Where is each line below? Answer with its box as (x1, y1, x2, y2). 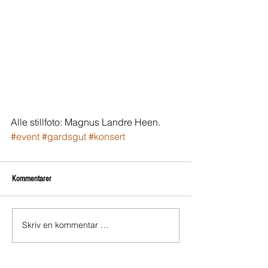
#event (11, 130, 39, 142)
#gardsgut (42, 130, 86, 142)
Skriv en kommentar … (22, 220, 109, 231)
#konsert (89, 130, 125, 142)
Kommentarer (12, 173, 51, 184)
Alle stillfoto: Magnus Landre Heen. (11, 115, 160, 128)
